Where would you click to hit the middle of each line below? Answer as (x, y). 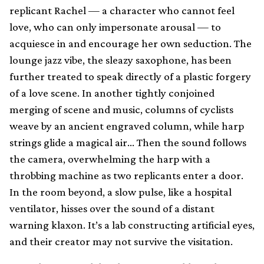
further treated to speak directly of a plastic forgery (130, 77)
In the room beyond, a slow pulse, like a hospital (121, 192)
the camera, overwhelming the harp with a (110, 159)
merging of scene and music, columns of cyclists (121, 110)
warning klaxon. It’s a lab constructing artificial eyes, (132, 225)
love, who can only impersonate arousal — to (115, 27)
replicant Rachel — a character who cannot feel (122, 11)
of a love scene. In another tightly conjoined (112, 93)
